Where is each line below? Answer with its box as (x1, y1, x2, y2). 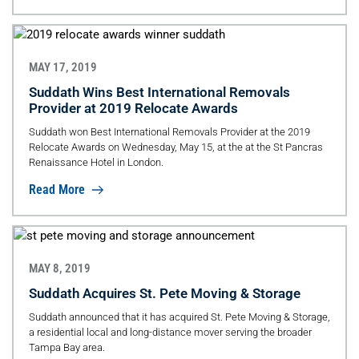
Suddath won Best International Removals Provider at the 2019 (28, 125, 310, 138)
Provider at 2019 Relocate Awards (28, 99, 238, 116)
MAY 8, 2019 (28, 260, 91, 276)
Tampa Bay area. (28, 341, 105, 353)
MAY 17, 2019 (28, 59, 97, 75)
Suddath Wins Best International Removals (28, 83, 290, 100)
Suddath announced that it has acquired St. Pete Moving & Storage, (28, 310, 330, 323)
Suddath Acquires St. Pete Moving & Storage (28, 284, 301, 301)
